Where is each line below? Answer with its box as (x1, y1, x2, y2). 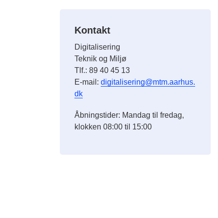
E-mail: (74, 78, 101, 86)
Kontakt (74, 25, 111, 36)
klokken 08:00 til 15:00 (74, 123, 152, 131)
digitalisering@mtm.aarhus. (101, 78, 196, 86)
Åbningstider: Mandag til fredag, (74, 111, 184, 119)
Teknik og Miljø (74, 54, 127, 63)
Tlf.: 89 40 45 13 (74, 66, 130, 74)
